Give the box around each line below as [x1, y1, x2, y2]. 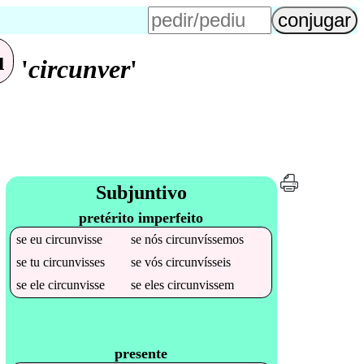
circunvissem [167, 277, 235, 292]
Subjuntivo [95, 181, 187, 203]
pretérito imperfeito [79, 209, 204, 226]
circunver [28, 54, 130, 84]
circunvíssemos [166, 232, 245, 246]
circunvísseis [166, 254, 232, 269]
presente [115, 344, 168, 362]
